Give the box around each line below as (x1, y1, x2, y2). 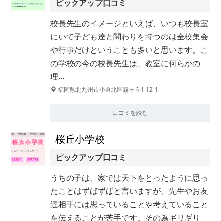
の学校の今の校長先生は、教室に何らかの (50, 58, 200, 69)
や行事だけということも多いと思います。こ (50, 44, 208, 55)
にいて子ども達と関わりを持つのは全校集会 (50, 31, 208, 42)
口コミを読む (112, 109, 148, 117)
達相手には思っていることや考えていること (50, 199, 208, 210)
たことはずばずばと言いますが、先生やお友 (50, 185, 208, 196)
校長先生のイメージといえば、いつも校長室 (50, 18, 208, 29)
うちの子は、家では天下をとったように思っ (50, 172, 208, 183)
